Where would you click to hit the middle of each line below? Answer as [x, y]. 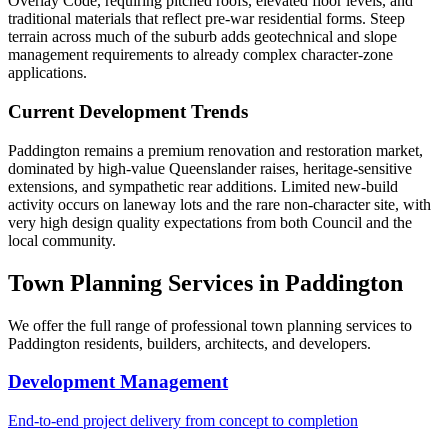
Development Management [118, 382]
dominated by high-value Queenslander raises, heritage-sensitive [210, 168]
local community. [62, 240]
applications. [47, 73]
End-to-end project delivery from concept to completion [183, 420]
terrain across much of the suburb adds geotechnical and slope [202, 37]
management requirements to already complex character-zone [200, 55]
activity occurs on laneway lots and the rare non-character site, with [219, 204]
